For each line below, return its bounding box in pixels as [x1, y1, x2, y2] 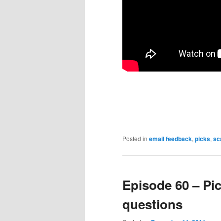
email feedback [149, 134, 192, 144]
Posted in [122, 134, 147, 143]
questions [122, 195, 183, 214]
